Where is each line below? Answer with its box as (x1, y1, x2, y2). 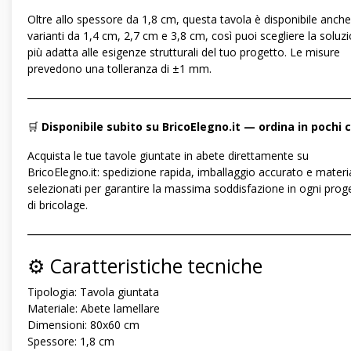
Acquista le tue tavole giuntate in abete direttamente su (27, 148, 309, 164)
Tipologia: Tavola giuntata (27, 284, 159, 300)
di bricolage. (27, 197, 88, 213)
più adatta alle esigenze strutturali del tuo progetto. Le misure (27, 45, 340, 60)
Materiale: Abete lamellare (27, 301, 160, 317)
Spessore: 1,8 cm (27, 334, 114, 349)
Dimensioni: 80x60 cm (27, 317, 139, 333)
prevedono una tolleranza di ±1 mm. (27, 61, 212, 77)
